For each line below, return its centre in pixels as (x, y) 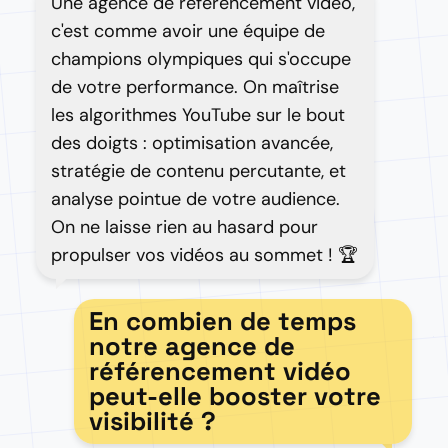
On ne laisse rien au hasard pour (184, 227)
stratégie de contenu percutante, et (198, 171)
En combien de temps (222, 321)
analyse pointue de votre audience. (195, 199)
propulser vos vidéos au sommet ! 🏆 (204, 255)
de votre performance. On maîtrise (195, 87)
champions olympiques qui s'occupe (201, 59)
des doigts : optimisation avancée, (192, 143)
